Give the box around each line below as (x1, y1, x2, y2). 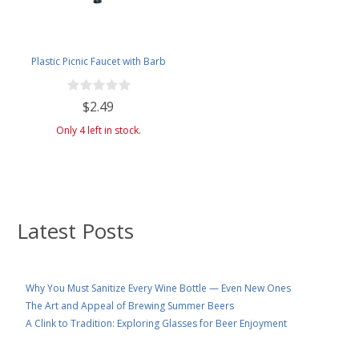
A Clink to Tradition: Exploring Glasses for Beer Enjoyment (26, 316, 287, 330)
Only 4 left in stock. (55, 123, 141, 137)
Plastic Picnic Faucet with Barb (30, 54, 166, 68)
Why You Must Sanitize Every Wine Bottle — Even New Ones (26, 280, 291, 295)
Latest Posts (17, 216, 134, 245)
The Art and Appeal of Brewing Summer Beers (26, 298, 234, 313)
